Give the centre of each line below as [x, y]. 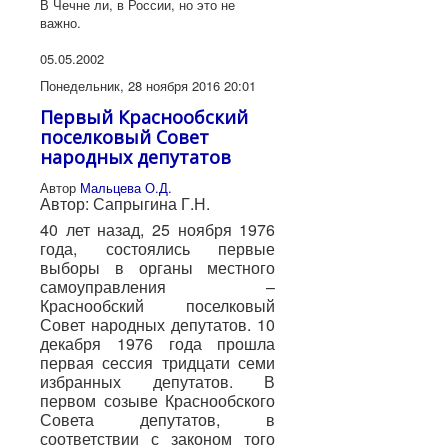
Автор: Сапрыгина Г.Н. [125, 203]
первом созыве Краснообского [158, 401]
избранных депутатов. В [158, 382]
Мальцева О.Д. [126, 187]
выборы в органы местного [158, 268]
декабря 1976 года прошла [158, 344]
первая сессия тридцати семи [158, 363]
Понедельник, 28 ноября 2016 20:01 [148, 85]
